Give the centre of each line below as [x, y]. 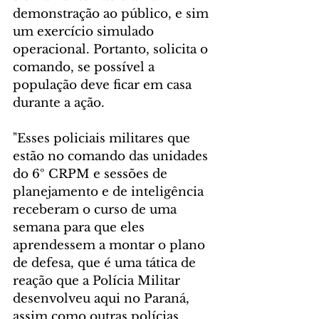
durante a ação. [61, 103]
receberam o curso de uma [96, 209]
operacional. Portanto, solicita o [112, 49]
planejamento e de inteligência [110, 192]
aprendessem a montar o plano [111, 245]
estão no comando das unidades [112, 156]
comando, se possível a [85, 67]
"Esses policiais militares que [103, 138]
